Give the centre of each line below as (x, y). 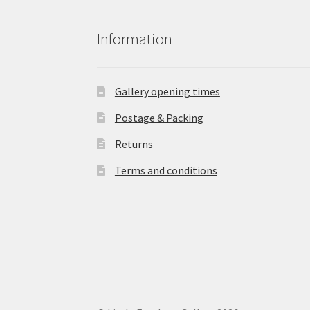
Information (135, 39)
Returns (134, 144)
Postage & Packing (159, 117)
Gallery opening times (167, 91)
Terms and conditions (166, 170)
